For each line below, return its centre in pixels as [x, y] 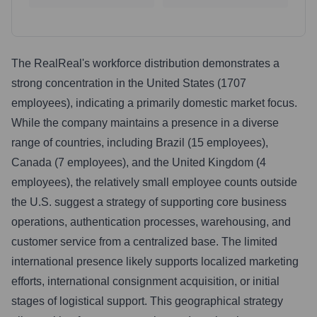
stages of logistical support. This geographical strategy [147, 301]
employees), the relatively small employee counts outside [154, 182]
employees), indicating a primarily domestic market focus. [154, 103]
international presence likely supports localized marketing [155, 261]
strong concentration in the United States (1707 [129, 83]
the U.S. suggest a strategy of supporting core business [149, 202]
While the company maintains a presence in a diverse [145, 123]
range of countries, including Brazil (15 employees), [140, 143]
